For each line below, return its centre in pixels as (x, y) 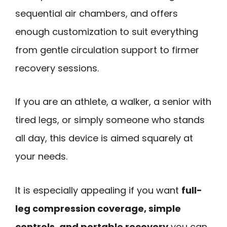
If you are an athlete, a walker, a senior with (113, 102)
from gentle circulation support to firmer (107, 50)
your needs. (41, 157)
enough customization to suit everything (107, 31)
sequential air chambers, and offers (97, 13)
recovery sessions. (57, 68)
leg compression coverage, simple (98, 208)
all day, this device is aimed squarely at (104, 138)
